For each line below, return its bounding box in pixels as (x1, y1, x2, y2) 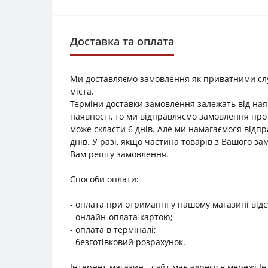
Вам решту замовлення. (70, 148, 169, 160)
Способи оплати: (70, 173, 139, 185)
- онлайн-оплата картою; (70, 211, 173, 223)
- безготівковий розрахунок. (70, 236, 185, 248)
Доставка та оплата (70, 33, 174, 48)
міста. (70, 85, 94, 97)
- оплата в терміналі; (70, 223, 156, 235)
